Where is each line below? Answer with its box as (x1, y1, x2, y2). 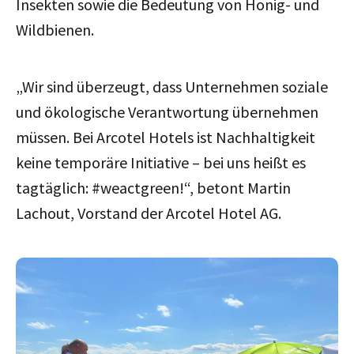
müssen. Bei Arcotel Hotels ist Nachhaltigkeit (16, 126, 315, 147)
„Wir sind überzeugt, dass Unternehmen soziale (16, 76, 328, 96)
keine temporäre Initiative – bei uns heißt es (16, 152, 306, 172)
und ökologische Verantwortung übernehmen (16, 101, 318, 122)
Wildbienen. (16, 19, 94, 40)
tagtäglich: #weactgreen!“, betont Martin (16, 177, 291, 198)
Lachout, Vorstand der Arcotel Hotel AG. (16, 202, 281, 223)
